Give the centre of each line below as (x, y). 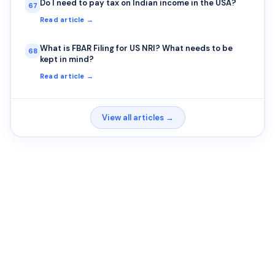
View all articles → (137, 118)
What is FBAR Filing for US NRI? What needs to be (136, 48)
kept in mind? (67, 59)
